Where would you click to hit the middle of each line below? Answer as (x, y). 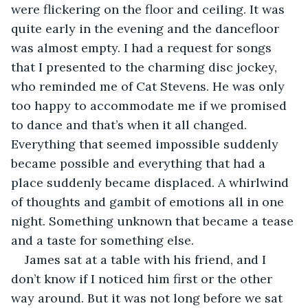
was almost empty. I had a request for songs (143, 47)
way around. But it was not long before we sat (148, 298)
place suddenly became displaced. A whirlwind (152, 182)
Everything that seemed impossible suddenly (146, 144)
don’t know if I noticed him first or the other (143, 278)
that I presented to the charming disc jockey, (146, 67)
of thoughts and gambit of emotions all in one (149, 201)
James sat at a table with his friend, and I (147, 259)
